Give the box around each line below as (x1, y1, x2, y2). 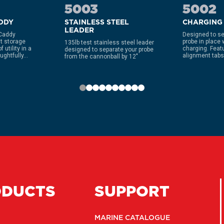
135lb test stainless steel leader (64, 39, 154, 46)
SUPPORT (94, 180, 170, 201)
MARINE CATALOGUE (94, 212, 170, 222)
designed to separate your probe (64, 46, 153, 53)
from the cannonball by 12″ (64, 53, 138, 60)
